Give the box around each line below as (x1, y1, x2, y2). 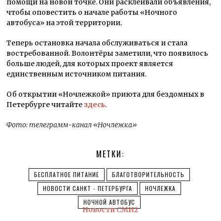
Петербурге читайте (6, 100, 84, 109)
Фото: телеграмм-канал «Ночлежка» (6, 120, 139, 129)
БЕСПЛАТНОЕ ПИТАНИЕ (34, 170, 100, 179)
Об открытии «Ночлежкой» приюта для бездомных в (6, 89, 205, 99)
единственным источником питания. (6, 69, 147, 78)
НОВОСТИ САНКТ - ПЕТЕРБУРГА (43, 184, 133, 192)
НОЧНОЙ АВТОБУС (83, 197, 136, 206)
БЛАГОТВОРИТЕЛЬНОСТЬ (112, 170, 185, 179)
